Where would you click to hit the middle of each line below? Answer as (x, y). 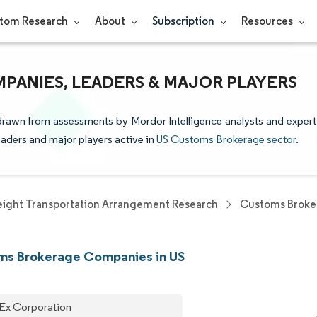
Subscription (184, 21)
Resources (268, 21)
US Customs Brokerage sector (226, 139)
